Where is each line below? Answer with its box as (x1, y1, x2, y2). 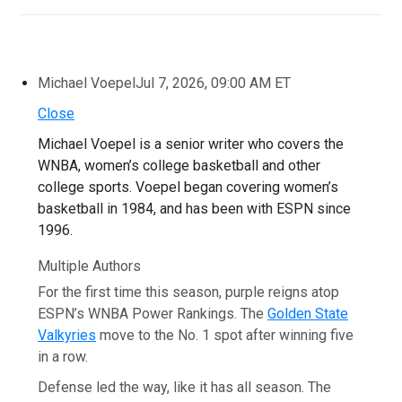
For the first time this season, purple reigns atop (38, 283, 340, 301)
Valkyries (38, 326, 97, 344)
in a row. (38, 347, 89, 365)
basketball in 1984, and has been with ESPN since (38, 199, 352, 217)
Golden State (267, 304, 349, 322)
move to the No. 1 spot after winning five (96, 326, 354, 344)
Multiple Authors (38, 257, 142, 275)
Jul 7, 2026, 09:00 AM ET (135, 74, 292, 92)
